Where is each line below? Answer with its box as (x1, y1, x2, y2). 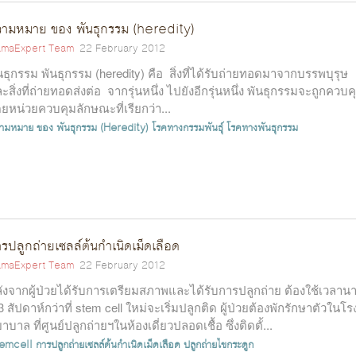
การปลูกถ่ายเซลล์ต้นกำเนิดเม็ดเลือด (36, 335, 180, 354)
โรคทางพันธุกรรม (226, 118, 298, 137)
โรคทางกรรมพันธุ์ (152, 118, 223, 137)
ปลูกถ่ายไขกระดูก (184, 335, 253, 354)
